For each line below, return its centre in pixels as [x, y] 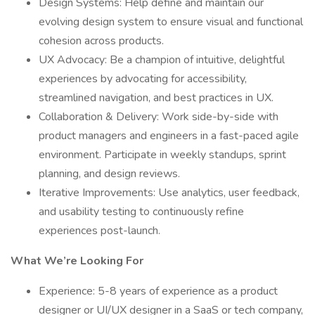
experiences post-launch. [99, 231]
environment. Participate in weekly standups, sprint [162, 155]
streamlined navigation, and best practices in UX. [156, 98]
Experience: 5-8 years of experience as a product [158, 291]
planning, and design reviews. [109, 174]
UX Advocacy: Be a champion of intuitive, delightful [162, 60]
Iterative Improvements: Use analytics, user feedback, [169, 193]
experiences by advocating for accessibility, [143, 79]
